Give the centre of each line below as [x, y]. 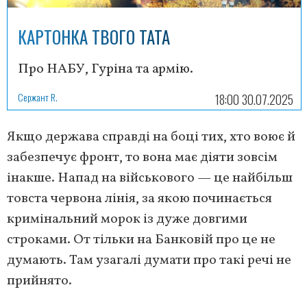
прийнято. [39, 281]
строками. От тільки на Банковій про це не [141, 240]
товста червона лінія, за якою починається [139, 199]
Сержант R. [38, 97]
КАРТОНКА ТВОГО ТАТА [94, 37]
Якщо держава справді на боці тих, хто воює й [151, 137]
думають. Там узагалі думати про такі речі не [149, 261]
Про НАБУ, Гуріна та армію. [106, 70]
